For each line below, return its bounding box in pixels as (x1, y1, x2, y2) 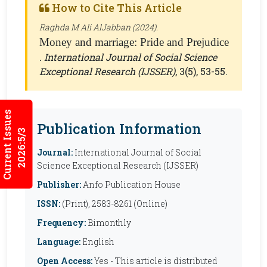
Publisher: (37, 179, 81, 190)
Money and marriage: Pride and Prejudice (39, 36, 229, 48)
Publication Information (37, 119, 201, 138)
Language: (37, 236, 80, 247)
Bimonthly (86, 217, 131, 228)
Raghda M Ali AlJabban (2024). (39, 21, 158, 33)
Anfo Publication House (81, 179, 181, 190)
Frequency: (37, 217, 86, 228)
